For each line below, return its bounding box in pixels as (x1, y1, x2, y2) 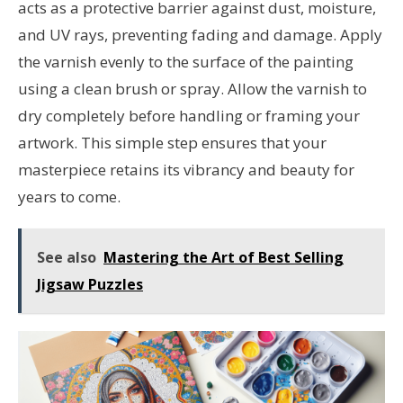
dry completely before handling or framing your (18, 105, 360, 127)
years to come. (18, 186, 121, 208)
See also (37, 247, 96, 268)
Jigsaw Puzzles (37, 274, 143, 295)
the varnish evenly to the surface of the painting (18, 51, 354, 73)
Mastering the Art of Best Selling (103, 247, 344, 268)
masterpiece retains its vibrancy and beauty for (18, 159, 354, 181)
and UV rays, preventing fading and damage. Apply (18, 24, 382, 46)
